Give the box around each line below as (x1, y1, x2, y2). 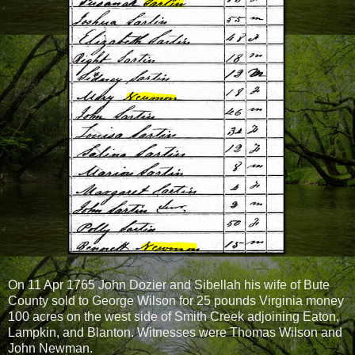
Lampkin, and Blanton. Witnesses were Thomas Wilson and (8, 326, 342, 340)
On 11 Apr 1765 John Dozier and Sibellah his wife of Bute (8, 278, 330, 292)
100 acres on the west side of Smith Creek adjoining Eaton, (8, 310, 339, 324)
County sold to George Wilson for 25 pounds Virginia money (8, 294, 344, 308)
